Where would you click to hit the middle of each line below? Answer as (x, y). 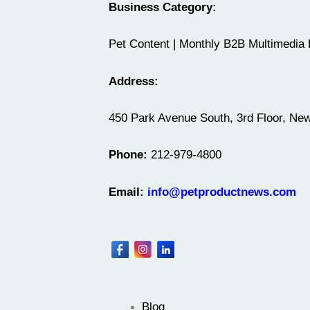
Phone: (128, 154)
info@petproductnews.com (222, 192)
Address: (134, 81)
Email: (128, 192)
